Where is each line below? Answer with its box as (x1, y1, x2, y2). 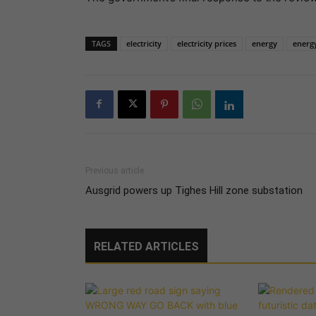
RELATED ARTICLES (93, 239, 199, 253)
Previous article (85, 165, 144, 176)
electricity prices (176, 37, 236, 49)
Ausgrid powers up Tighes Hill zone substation (85, 183, 303, 197)
